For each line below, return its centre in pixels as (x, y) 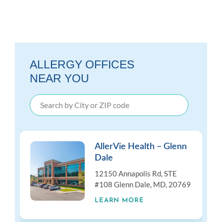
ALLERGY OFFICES (82, 64)
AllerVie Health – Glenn (141, 146)
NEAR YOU (59, 78)
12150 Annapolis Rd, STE (136, 173)
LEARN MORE (119, 200)
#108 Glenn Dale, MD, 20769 (143, 184)
